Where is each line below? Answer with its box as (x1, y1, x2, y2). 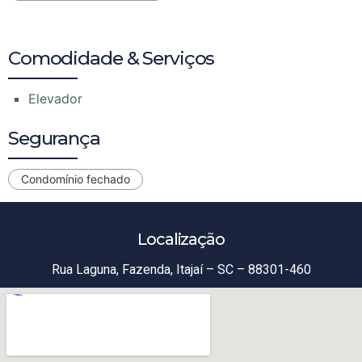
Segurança (8, 127, 100, 150)
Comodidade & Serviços (8, 47, 215, 70)
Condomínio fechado (21, 172, 130, 187)
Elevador (28, 90, 82, 107)
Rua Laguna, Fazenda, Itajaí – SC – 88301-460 (51, 262, 311, 278)
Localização (137, 229, 225, 250)
